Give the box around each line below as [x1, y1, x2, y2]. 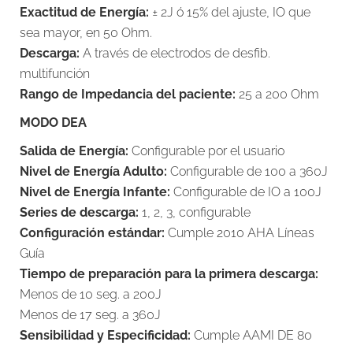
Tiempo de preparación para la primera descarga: [20, 266, 318, 281]
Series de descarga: [20, 205, 139, 220]
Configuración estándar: [20, 225, 165, 240]
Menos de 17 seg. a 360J [20, 307, 161, 322]
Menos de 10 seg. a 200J [20, 287, 162, 302]
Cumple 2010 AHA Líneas [165, 225, 314, 240]
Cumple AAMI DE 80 [191, 328, 312, 343]
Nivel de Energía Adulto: [20, 164, 167, 179]
